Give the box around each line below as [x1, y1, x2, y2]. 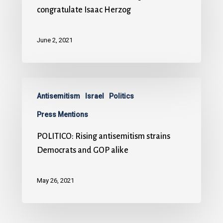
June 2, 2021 [37, 36, 73, 44]
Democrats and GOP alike [37, 145, 128, 155]
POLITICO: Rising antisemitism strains [37, 131, 170, 141]
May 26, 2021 [37, 176, 74, 184]
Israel [85, 92, 104, 100]
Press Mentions [37, 110, 88, 118]
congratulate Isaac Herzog [37, 5, 131, 14]
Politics [109, 92, 134, 100]
